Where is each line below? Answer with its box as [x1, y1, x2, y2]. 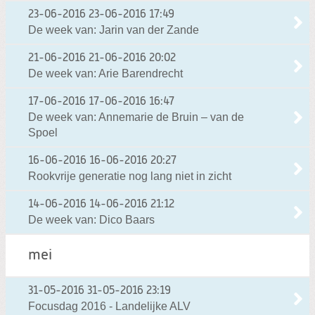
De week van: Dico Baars [28, 213, 155, 226]
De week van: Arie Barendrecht [28, 67, 183, 79]
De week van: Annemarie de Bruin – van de [28, 110, 244, 123]
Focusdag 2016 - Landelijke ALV [28, 300, 191, 312]
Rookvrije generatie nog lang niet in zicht [28, 169, 231, 182]
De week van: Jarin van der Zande [28, 23, 199, 36]
